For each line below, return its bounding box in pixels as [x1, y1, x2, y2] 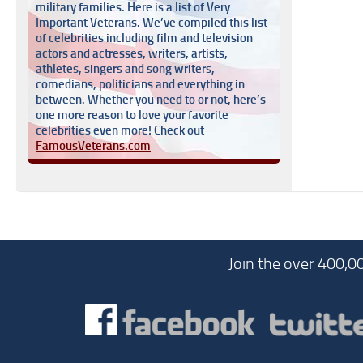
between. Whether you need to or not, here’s [36, 92, 266, 107]
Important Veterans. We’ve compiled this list [36, 15, 267, 30]
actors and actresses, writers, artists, [36, 46, 228, 61]
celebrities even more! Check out [36, 123, 204, 138]
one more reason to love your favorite [36, 108, 228, 122]
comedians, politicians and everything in [36, 77, 245, 92]
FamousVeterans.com [36, 139, 151, 153]
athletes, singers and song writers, [36, 62, 215, 76]
